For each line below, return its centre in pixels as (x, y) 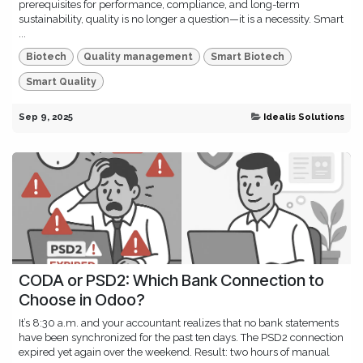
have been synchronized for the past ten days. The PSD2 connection (181, 337)
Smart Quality (61, 81)
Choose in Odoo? (82, 299)
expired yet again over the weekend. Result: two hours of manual (174, 352)
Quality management (139, 57)
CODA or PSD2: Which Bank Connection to (171, 280)
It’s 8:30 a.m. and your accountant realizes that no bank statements (179, 322)
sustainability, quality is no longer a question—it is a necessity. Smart (181, 19)
